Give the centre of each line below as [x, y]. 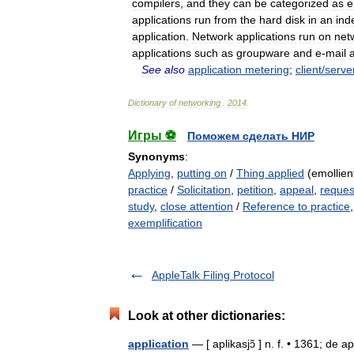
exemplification [165, 223]
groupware [263, 53]
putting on [202, 173]
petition [255, 190]
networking [200, 103]
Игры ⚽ [152, 136]
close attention [197, 206]
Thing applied [270, 173]
